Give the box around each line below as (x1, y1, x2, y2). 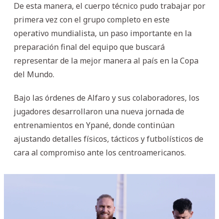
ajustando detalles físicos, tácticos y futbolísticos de (14, 133, 203, 144)
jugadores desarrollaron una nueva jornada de (14, 106, 184, 117)
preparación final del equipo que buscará (14, 41, 165, 52)
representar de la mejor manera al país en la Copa (14, 55, 198, 66)
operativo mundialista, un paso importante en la (14, 27, 192, 39)
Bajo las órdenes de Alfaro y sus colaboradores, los (14, 92, 199, 103)
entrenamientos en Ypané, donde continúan (14, 119, 175, 131)
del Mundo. (14, 68, 54, 80)
